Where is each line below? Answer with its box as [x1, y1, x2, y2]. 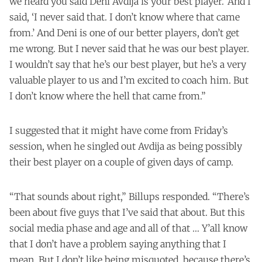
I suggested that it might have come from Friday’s [9, 124, 228, 136]
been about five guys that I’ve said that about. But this [9, 206, 245, 218]
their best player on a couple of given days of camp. [9, 156, 233, 168]
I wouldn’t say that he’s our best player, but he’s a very [9, 58, 246, 70]
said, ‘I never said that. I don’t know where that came [9, 11, 240, 23]
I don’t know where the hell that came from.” [9, 89, 206, 102]
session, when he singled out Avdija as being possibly [9, 140, 242, 152]
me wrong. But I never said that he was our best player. [9, 42, 249, 54]
